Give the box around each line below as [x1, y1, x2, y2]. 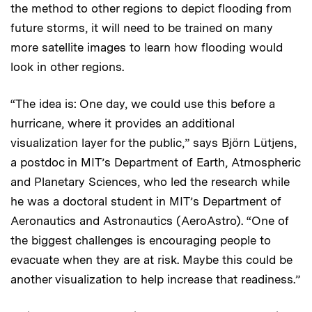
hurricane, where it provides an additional [10, 116, 235, 131]
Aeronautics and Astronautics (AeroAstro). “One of [10, 214, 289, 228]
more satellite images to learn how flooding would [10, 40, 283, 55]
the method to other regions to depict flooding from [10, 1, 292, 16]
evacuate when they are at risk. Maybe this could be [10, 253, 292, 267]
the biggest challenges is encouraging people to [10, 233, 271, 248]
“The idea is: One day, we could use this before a [10, 97, 275, 111]
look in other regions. [10, 60, 124, 75]
